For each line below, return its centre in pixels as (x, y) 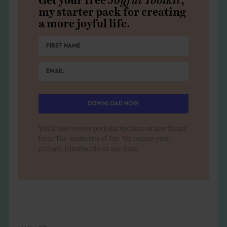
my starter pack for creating (112, 8)
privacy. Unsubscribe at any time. (88, 147)
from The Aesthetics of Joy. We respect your (104, 137)
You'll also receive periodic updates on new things (112, 126)
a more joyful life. (84, 20)
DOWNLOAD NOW (113, 104)
